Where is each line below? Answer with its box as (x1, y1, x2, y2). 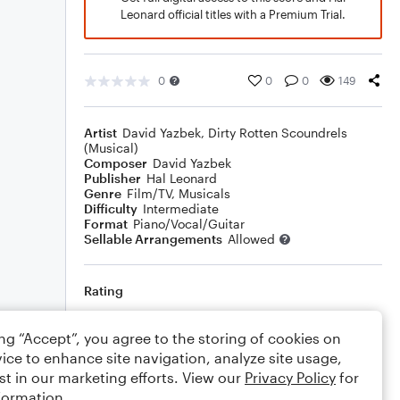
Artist (84, 125, 117, 140)
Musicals (179, 186, 230, 201)
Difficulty (84, 201, 137, 216)
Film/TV (127, 186, 171, 201)
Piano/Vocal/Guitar (133, 216, 245, 231)
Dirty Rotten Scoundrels (208, 125, 347, 140)
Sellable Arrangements (84, 231, 222, 246)
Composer (84, 155, 147, 171)
